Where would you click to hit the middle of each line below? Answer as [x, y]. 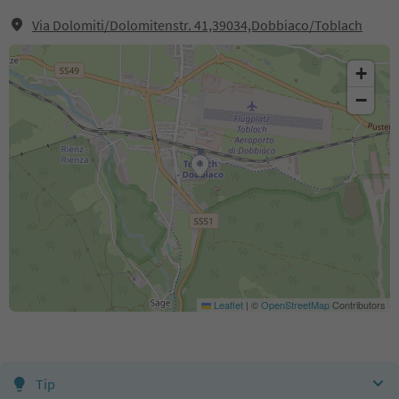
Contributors [358, 305]
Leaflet [227, 305]
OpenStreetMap [295, 305]
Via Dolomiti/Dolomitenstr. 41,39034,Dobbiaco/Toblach [197, 25]
